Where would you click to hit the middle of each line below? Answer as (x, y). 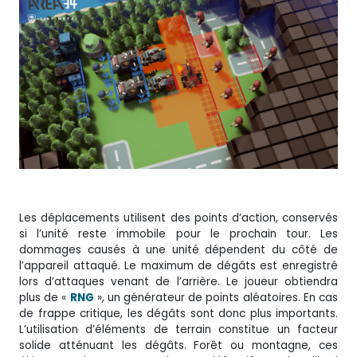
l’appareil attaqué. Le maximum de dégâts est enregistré (178, 265)
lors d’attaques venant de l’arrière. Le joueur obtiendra (178, 281)
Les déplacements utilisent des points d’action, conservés (178, 218)
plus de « (45, 297)
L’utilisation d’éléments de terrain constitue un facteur (178, 329)
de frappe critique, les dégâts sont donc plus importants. (178, 313)
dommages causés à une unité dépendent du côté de (178, 249)
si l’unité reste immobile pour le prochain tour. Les (178, 233)
